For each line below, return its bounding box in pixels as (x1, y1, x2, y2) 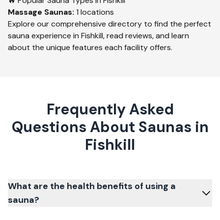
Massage (8, 7, 42, 17)
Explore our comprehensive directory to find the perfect (8, 19, 211, 29)
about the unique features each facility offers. (8, 42, 172, 53)
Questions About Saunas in (11, 117, 209, 137)
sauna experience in (8, 30, 81, 41)
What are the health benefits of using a (8, 180, 176, 192)
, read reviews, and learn (103, 30, 189, 41)
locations (79, 7, 114, 17)
